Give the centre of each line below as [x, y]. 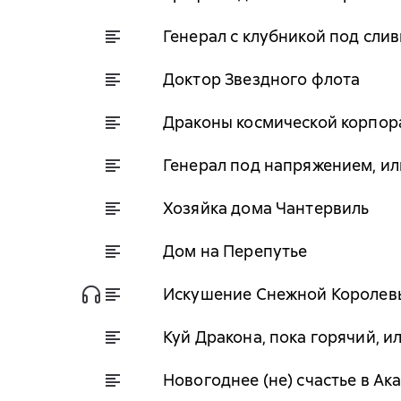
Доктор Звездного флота [262, 79]
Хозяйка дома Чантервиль [266, 208]
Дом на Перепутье [235, 251]
